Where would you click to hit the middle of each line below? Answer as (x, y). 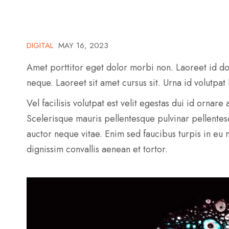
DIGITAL (40, 45)
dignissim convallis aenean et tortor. (97, 149)
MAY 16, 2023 (84, 45)
